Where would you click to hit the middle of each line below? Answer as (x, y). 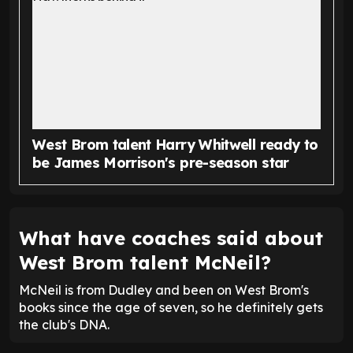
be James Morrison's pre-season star (161, 163)
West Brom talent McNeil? (145, 263)
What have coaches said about (171, 238)
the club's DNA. (64, 325)
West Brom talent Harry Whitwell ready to (175, 145)
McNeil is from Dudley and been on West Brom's (164, 290)
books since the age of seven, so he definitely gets (171, 308)
